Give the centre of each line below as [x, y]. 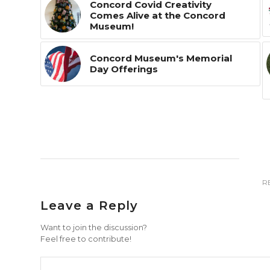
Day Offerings [124, 69]
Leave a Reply [89, 205]
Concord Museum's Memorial [161, 58]
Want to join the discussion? [94, 227]
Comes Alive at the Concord [158, 15]
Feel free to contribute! [86, 239]
